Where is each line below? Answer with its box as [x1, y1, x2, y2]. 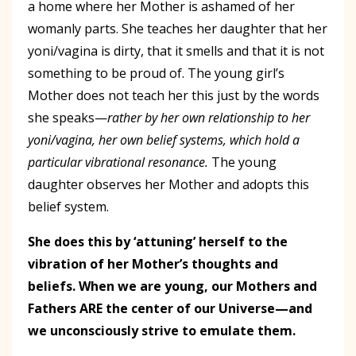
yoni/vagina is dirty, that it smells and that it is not [28, 41, 324, 60]
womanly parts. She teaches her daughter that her [28, 19, 327, 37]
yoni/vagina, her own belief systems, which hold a [28, 130, 300, 149]
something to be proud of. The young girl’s [28, 64, 284, 82]
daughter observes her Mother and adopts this [28, 175, 309, 193]
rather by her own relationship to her [107, 108, 310, 126]
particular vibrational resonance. [28, 153, 211, 171]
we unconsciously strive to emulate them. [28, 321, 296, 339]
